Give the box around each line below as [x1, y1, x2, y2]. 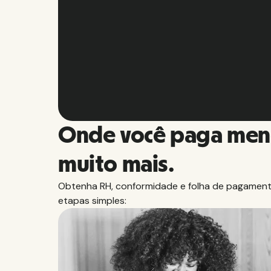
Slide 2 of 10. [57, 82, 108, 93]
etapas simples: [58, 194, 126, 207]
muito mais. [58, 152, 174, 177]
